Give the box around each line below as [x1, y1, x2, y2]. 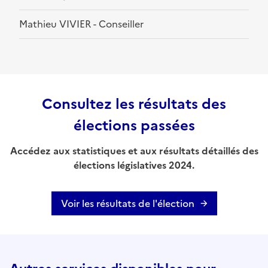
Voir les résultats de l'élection [60, 196, 194, 211]
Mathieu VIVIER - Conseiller [19, 17, 144, 32]
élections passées [73, 115, 195, 137]
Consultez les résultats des [42, 93, 226, 115]
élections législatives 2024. [74, 158, 194, 173]
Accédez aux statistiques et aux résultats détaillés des [10, 144, 258, 159]
